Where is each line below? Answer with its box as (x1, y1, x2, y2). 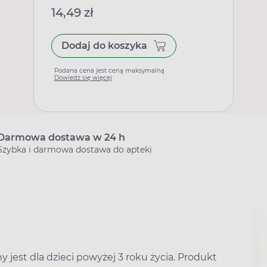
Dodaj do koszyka (61, 40, 147, 51)
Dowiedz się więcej (54, 74, 112, 82)
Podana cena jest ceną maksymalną (54, 67, 164, 74)
